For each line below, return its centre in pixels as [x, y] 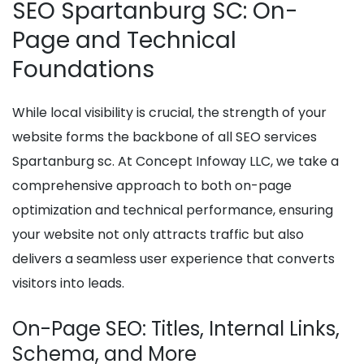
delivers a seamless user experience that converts [173, 259]
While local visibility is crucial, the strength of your [169, 113]
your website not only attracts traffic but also [158, 235]
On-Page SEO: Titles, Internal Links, [176, 329]
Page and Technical [124, 41]
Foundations [83, 70]
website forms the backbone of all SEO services [165, 137]
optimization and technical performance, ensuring [173, 210]
